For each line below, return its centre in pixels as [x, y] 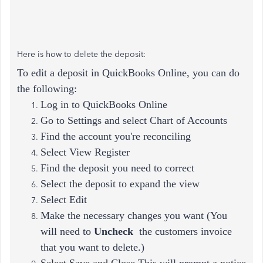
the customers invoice [184, 231]
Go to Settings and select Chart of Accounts [134, 120]
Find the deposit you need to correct [117, 168]
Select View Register [85, 152]
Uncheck [115, 231]
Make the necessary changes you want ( [125, 215]
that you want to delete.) [92, 247]
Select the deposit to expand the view [120, 184]
